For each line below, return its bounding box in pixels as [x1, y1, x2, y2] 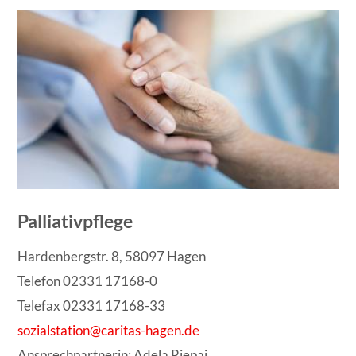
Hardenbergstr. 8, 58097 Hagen [17, 247, 207, 265]
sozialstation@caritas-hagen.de [17, 321, 200, 339]
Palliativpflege [17, 210, 133, 233]
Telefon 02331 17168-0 [17, 272, 158, 289]
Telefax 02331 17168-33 [17, 296, 166, 314]
